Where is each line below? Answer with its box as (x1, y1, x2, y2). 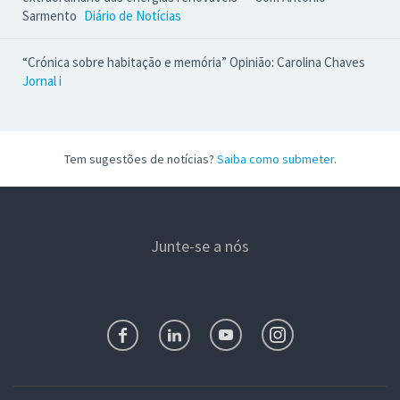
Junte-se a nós (151, 236, 249, 256)
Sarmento (22, 7, 79, 24)
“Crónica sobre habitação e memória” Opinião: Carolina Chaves (22, 54, 365, 71)
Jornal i (22, 72, 62, 89)
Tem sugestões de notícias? (63, 151, 217, 167)
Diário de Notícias (84, 7, 181, 24)
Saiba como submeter (216, 151, 334, 167)
